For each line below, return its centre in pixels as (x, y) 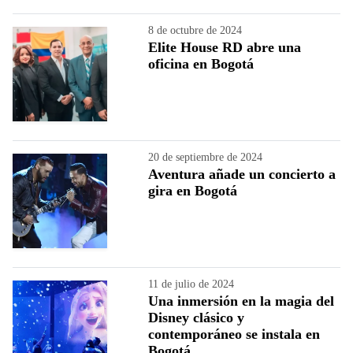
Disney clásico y (196, 317)
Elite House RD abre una (225, 47)
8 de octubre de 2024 (195, 30)
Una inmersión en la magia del (241, 301)
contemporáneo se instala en (234, 334)
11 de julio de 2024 (191, 284)
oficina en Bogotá (201, 63)
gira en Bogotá (193, 190)
